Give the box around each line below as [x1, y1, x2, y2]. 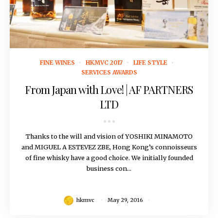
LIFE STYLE [133, 59, 167, 67]
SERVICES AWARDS [81, 69, 137, 76]
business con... [87, 164, 131, 173]
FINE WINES [40, 59, 75, 67]
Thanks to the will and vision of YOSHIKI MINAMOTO [25, 132, 193, 141]
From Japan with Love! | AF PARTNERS [25, 82, 193, 97]
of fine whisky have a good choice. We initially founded [25, 154, 193, 162]
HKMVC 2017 [86, 59, 123, 67]
